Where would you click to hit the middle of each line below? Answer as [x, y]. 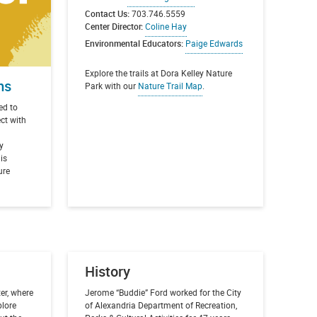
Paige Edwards [214, 44]
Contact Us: [108, 14]
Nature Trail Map [170, 86]
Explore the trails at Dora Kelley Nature [158, 73]
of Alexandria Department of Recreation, [161, 305]
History [107, 271]
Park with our [111, 86]
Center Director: [114, 27]
